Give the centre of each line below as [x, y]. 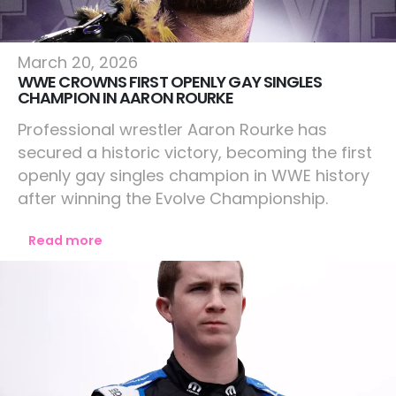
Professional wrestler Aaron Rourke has [172, 129]
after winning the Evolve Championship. [173, 198]
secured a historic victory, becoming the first [195, 152]
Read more [65, 240]
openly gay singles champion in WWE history [194, 175]
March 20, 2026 [78, 62]
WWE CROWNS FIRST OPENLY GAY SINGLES [170, 82]
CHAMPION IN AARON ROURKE [126, 98]
